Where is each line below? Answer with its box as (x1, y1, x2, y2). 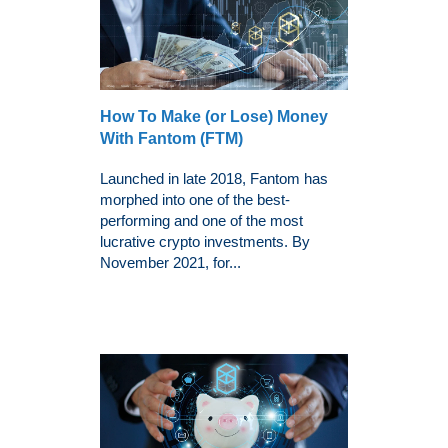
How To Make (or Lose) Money (100, 107, 328, 125)
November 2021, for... (100, 253, 241, 271)
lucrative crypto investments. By (100, 232, 310, 250)
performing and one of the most (100, 211, 303, 229)
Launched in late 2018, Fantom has (100, 169, 328, 187)
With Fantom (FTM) (100, 129, 243, 147)
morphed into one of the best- (100, 190, 290, 208)
